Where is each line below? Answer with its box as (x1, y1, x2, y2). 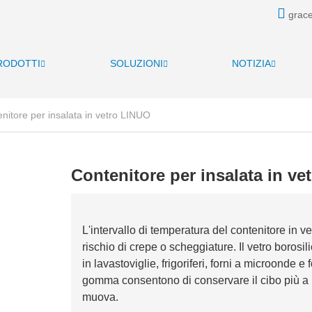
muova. (81, 291, 118, 304)
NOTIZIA (232, 58, 272, 69)
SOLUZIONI (109, 58, 163, 69)
